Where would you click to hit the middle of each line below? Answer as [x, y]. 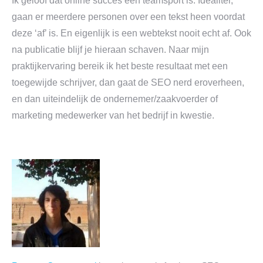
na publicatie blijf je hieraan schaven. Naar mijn [110, 50]
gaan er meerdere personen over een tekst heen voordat [128, 17]
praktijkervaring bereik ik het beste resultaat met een [120, 66]
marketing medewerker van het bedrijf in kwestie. [113, 115]
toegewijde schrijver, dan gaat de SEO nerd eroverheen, [128, 82]
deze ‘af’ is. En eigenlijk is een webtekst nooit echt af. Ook [131, 33]
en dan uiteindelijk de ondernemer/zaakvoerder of [115, 99]
